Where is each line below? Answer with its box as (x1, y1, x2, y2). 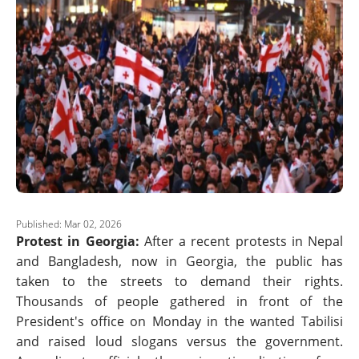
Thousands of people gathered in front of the (16, 292, 343, 310)
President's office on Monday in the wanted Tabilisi (16, 313, 343, 330)
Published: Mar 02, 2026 (16, 217, 122, 231)
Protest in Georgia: (16, 232, 144, 250)
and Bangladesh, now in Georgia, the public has (16, 252, 343, 270)
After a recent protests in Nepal (143, 232, 343, 250)
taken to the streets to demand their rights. (16, 272, 343, 290)
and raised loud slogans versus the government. (16, 333, 343, 350)
